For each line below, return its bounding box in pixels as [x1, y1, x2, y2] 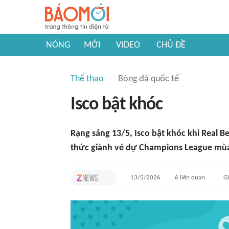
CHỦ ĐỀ [156, 40, 186, 50]
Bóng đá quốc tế [118, 74, 179, 84]
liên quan [178, 174, 205, 181]
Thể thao [71, 74, 104, 84]
